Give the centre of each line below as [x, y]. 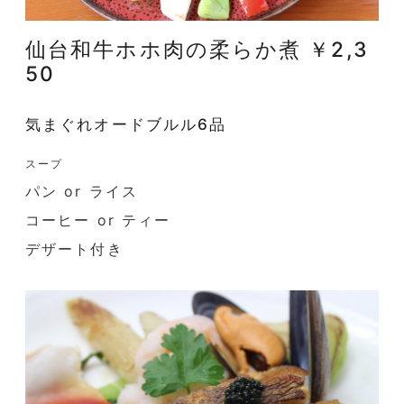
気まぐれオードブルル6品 [126, 124]
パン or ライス [82, 192]
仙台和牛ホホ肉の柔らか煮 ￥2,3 [197, 50]
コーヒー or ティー [98, 220]
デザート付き [74, 249]
